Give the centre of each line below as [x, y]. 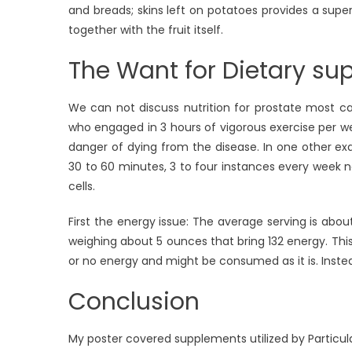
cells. [82, 186]
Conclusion [134, 301]
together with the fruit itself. [146, 29]
